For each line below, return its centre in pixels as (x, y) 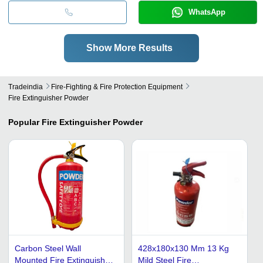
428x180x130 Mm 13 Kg (183, 248)
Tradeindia (26, 87)
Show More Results (129, 48)
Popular (24, 122)
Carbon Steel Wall (48, 248)
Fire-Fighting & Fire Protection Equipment (117, 87)
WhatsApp (207, 12)
